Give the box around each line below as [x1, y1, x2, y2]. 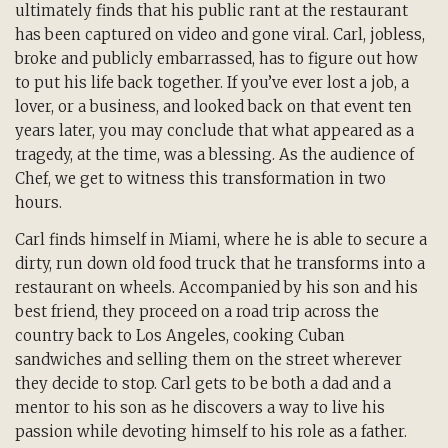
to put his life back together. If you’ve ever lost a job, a [15, 72, 409, 92]
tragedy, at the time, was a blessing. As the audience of [15, 144, 414, 164]
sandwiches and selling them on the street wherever [15, 349, 402, 369]
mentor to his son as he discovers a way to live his [15, 397, 385, 417]
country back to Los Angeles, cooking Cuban [15, 325, 345, 345]
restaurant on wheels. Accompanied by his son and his [15, 277, 418, 297]
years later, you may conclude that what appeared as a [15, 120, 414, 140]
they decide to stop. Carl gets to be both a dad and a [15, 373, 391, 393]
